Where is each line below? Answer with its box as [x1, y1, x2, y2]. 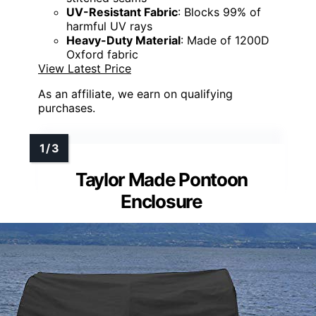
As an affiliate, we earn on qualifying [38, 86, 233, 101]
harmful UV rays [66, 18, 152, 33]
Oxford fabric [66, 47, 138, 61]
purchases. [38, 100, 95, 115]
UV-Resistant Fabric [66, 4, 178, 19]
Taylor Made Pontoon [75, 168, 248, 190]
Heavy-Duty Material [66, 32, 181, 47]
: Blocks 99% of [178, 4, 261, 19]
